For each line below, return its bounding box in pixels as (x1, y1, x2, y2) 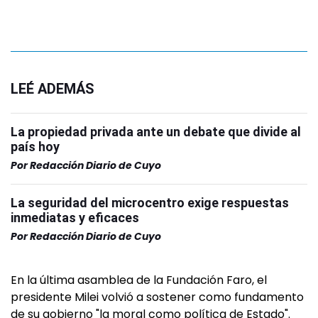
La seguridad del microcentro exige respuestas (11, 195, 289, 210)
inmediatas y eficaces (11, 210, 139, 225)
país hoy (11, 139, 60, 154)
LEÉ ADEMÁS (11, 80, 94, 97)
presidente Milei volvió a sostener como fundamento (11, 289, 304, 305)
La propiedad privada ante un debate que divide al (11, 124, 301, 139)
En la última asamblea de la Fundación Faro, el (11, 272, 267, 288)
